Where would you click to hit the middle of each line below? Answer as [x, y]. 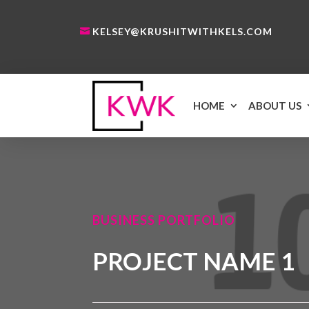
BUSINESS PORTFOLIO [164, 220]
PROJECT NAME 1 [194, 261]
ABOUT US [275, 106]
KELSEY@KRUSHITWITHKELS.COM [183, 32]
